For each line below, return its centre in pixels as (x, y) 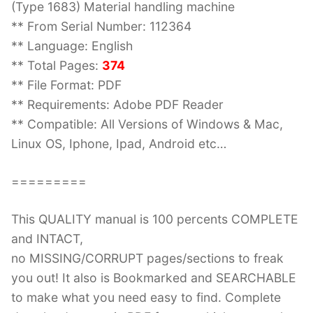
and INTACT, (47, 238)
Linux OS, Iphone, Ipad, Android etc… (119, 143)
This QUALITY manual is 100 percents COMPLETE (155, 219)
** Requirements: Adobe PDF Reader (117, 104)
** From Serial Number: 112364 (101, 26)
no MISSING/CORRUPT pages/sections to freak (147, 258)
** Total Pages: (57, 65)
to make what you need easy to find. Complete (146, 297)
